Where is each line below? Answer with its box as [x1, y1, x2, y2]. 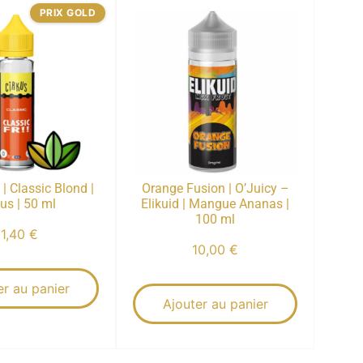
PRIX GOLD [39, 6, 96, 19]
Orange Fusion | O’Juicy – [141, 180, 289, 196]
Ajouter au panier [162, 295, 268, 312]
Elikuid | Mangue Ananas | [141, 195, 290, 211]
